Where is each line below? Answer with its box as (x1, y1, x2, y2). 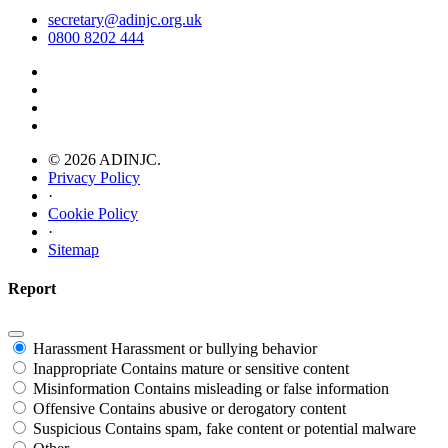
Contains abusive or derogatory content (99, 399, 346, 417)
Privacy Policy (48, 169, 140, 187)
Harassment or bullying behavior (111, 339, 317, 357)
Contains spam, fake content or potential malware (105, 419, 416, 437)
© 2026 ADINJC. (48, 151, 161, 169)
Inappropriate (33, 359, 117, 377)
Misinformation (33, 379, 130, 397)
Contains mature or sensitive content (121, 359, 349, 377)
